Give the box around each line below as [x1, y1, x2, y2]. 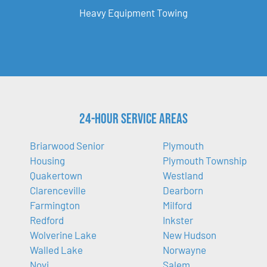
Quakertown [30, 169, 82, 182]
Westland [162, 169, 203, 182]
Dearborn [162, 184, 203, 197]
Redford [30, 214, 64, 226]
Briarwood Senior [30, 139, 104, 152]
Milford [162, 199, 192, 212]
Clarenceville [30, 184, 86, 197]
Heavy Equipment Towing [79, 6, 188, 18]
